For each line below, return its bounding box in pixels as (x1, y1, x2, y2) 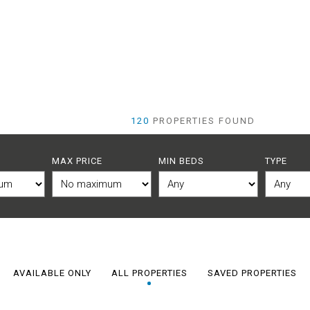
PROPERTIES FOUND (149, 116, 255, 126)
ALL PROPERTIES (111, 268, 188, 278)
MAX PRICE (51, 156, 102, 166)
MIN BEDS (158, 156, 204, 166)
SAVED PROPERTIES (207, 268, 297, 278)
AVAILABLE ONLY (12, 268, 91, 278)
